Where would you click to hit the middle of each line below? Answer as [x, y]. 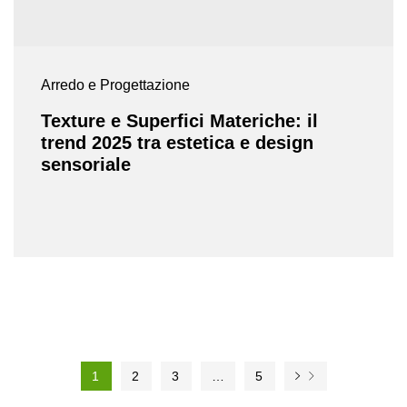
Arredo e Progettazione [115, 84]
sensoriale [86, 164]
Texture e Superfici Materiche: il [179, 120]
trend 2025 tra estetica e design [177, 142]
